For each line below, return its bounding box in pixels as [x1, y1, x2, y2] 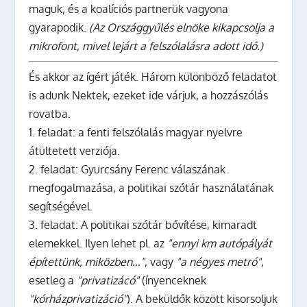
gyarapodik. [29, 20, 90, 34]
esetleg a [29, 273, 77, 287]
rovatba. [29, 106, 71, 121]
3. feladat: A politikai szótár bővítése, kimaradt [29, 217, 258, 232]
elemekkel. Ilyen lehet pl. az [29, 236, 168, 250]
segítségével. [29, 199, 93, 213]
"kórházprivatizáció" [29, 291, 127, 306]
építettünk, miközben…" [29, 254, 145, 269]
